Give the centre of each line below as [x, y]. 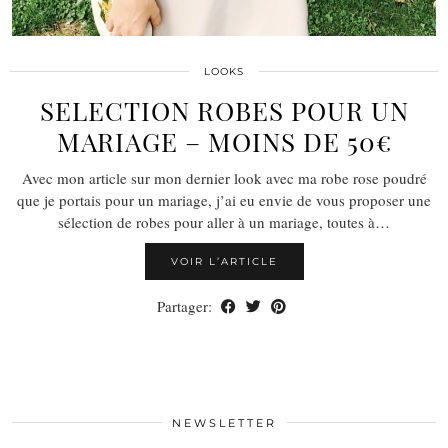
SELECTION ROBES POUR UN [224, 110]
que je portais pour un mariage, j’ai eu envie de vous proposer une [224, 199]
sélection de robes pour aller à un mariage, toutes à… [224, 221]
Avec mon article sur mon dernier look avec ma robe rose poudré [224, 177]
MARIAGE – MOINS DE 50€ [224, 141]
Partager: [186, 305]
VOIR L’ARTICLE [224, 261]
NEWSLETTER [224, 422]
